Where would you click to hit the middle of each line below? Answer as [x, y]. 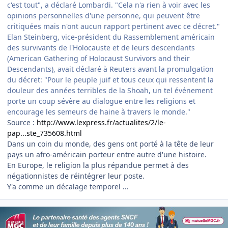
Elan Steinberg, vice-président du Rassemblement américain [111, 37]
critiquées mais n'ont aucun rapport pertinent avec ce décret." [113, 26]
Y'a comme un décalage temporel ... [68, 187]
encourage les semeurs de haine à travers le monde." [99, 112]
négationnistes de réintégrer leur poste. [76, 176]
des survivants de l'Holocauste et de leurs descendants [101, 48]
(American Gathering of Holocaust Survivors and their [98, 59]
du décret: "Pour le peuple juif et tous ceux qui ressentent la [110, 80]
